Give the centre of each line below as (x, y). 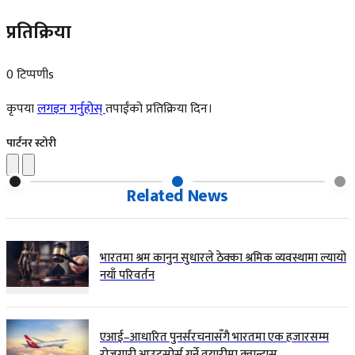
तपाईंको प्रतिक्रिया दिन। (159, 109)
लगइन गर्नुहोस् (71, 109)
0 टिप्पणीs (30, 74)
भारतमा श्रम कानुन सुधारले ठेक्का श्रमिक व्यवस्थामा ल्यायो (223, 258)
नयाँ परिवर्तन (127, 276)
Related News (177, 196)
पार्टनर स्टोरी (31, 143)
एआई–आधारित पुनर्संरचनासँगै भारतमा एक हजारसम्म (214, 337)
